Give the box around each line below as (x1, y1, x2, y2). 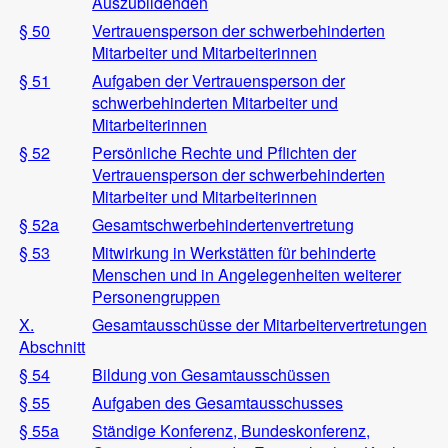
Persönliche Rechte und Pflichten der (92, 140, 357, 164)
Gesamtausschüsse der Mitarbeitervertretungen (92, 312, 428, 336)
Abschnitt (19, 334, 86, 358)
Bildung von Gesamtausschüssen (92, 362, 331, 386)
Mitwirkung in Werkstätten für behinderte (92, 240, 377, 264)
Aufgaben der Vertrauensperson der (92, 68, 346, 92)
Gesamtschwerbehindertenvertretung (92, 212, 355, 236)
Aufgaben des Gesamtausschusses (92, 390, 344, 414)
